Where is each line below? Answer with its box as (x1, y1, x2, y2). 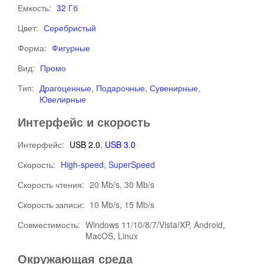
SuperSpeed (108, 159, 155, 170)
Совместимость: (18, 219, 82, 230)
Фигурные (52, 42, 90, 54)
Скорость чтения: (18, 179, 87, 190)
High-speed (61, 159, 104, 170)
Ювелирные (39, 93, 86, 105)
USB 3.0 (105, 138, 136, 150)
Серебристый (44, 22, 96, 34)
